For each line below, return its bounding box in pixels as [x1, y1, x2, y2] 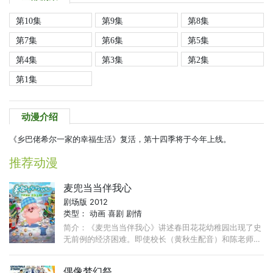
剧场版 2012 [63, 197, 108, 207]
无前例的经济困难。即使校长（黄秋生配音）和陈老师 [63, 235, 254, 244]
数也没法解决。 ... [63, 258, 129, 268]
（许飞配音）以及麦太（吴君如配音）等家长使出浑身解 [63, 246, 262, 256]
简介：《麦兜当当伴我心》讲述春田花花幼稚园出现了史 [63, 223, 262, 233]
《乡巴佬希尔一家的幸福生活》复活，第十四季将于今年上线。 [9, 135, 231, 144]
